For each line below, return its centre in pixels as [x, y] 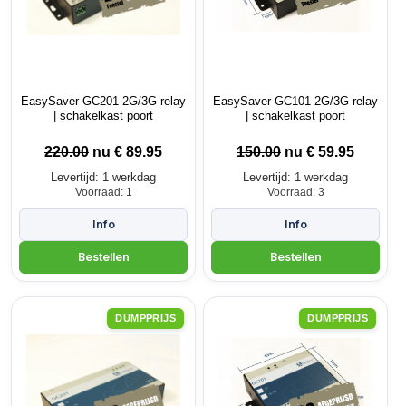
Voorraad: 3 [295, 192]
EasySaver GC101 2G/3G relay [295, 101]
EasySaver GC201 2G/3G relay [103, 101]
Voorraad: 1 [103, 192]
